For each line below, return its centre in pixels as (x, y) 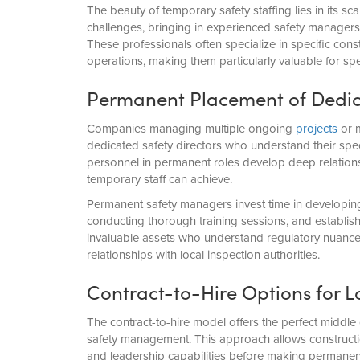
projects (316, 129)
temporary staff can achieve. (159, 179)
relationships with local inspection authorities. (203, 255)
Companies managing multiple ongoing (191, 129)
